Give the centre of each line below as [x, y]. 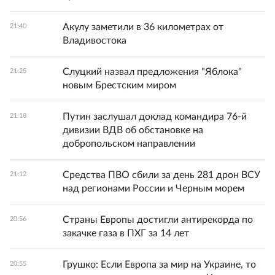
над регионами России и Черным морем [153, 189]
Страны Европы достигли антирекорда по [158, 220]
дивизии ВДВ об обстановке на [133, 130]
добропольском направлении [129, 144]
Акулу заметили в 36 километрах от [143, 27]
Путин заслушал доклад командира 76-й [155, 117]
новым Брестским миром [119, 86]
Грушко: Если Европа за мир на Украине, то [159, 265]
